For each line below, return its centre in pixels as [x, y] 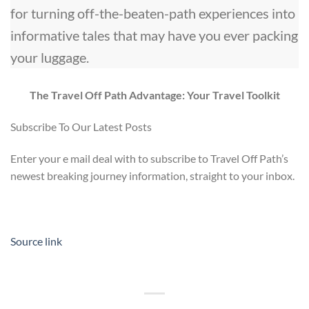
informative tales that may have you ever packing [154, 35]
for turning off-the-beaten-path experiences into [153, 13]
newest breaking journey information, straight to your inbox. [152, 175]
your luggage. [50, 57]
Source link [36, 241]
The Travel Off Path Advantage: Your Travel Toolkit [154, 94]
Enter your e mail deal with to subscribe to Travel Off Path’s [149, 158]
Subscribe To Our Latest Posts [81, 126]
